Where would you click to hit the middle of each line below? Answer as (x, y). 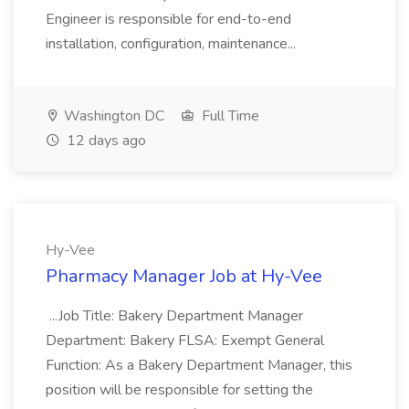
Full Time (229, 116)
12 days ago (105, 141)
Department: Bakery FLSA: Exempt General (185, 341)
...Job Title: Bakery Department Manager (174, 316)
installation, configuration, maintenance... (173, 44)
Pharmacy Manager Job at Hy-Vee (184, 276)
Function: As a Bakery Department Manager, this (199, 365)
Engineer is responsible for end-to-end (168, 19)
